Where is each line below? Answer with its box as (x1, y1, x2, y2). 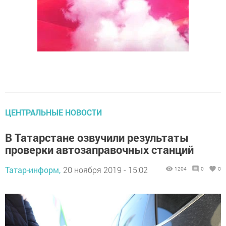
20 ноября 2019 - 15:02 (63, 164, 148, 175)
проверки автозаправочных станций (5, 142, 194, 157)
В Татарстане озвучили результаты (5, 130, 189, 145)
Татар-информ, (5, 164, 61, 175)
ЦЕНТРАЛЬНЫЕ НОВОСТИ (5, 106, 102, 118)
